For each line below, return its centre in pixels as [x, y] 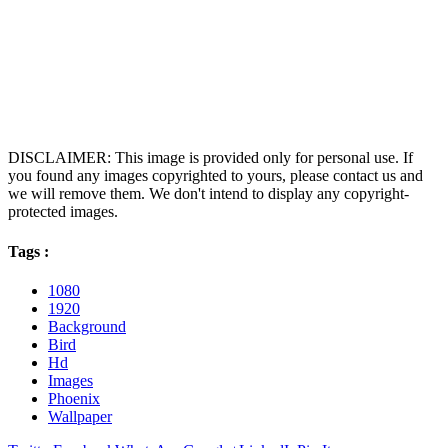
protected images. [63, 212]
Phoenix [74, 398]
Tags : [28, 251]
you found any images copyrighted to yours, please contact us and [215, 176]
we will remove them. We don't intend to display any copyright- [208, 194]
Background [87, 326]
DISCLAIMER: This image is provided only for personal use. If [210, 158]
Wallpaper [80, 416]
